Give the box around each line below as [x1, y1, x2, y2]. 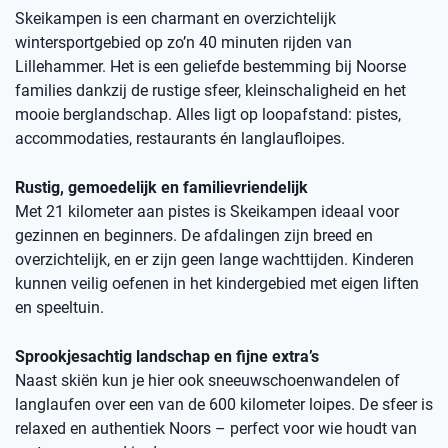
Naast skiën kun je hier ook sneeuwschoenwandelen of [15, 371, 400, 390]
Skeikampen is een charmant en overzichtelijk [15, 9, 336, 28]
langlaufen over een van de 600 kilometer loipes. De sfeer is [15, 395, 433, 414]
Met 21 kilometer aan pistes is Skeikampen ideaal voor [15, 202, 399, 221]
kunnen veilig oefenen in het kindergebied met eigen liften [15, 274, 419, 293]
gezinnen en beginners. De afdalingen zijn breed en [15, 226, 373, 245]
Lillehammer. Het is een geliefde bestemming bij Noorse [15, 57, 406, 76]
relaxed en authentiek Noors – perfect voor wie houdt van [15, 419, 417, 438]
